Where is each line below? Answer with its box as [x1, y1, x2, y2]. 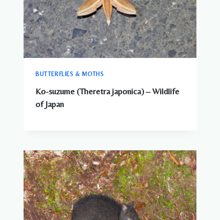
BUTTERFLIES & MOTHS [35, 71, 104, 78]
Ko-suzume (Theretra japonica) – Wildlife [35, 86, 179, 97]
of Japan [35, 99, 64, 110]
